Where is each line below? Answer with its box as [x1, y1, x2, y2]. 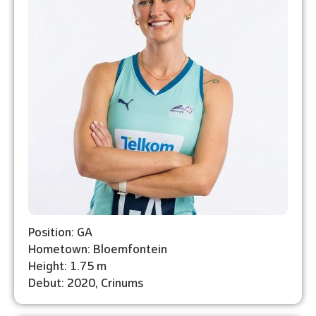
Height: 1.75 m [28, 256, 107, 273]
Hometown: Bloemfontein [28, 239, 167, 256]
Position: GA [28, 222, 92, 239]
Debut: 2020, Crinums [28, 273, 143, 290]
